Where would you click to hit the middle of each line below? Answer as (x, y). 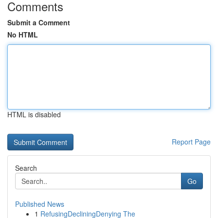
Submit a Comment (39, 22)
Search (26, 168)
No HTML (23, 35)
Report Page (191, 142)
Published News (40, 204)
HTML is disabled (34, 114)
